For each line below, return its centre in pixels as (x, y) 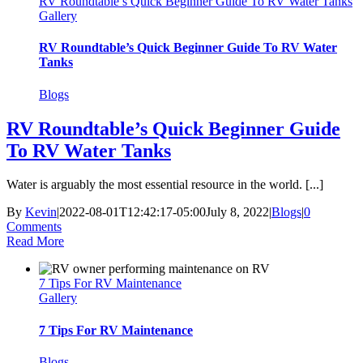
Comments (34, 227)
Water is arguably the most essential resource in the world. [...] (165, 185)
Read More (35, 241)
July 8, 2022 (237, 212)
